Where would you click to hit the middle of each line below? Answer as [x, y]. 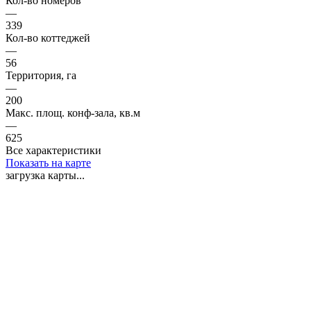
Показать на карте [48, 162]
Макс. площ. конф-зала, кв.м [73, 112]
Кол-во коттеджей [48, 37]
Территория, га [41, 75]
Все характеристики [53, 150]
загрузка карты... [45, 175]
